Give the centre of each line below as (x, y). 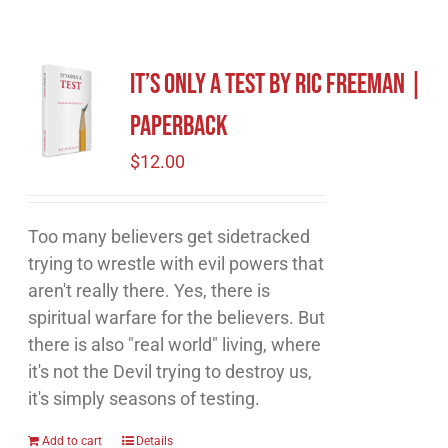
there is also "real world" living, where (175, 344)
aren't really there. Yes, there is (149, 290)
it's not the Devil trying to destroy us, (170, 371)
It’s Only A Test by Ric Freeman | (277, 84)
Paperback (179, 126)
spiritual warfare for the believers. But (177, 317)
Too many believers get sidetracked (169, 236)
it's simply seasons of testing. (144, 398)
